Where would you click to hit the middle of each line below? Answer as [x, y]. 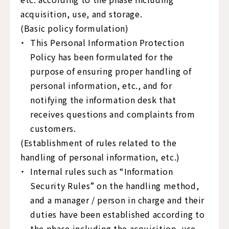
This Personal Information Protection [107, 42]
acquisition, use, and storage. [82, 14]
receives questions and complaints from [113, 114]
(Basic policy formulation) [75, 28]
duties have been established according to [118, 214]
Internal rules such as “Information [102, 171]
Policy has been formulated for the [102, 57]
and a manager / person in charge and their [118, 200]
